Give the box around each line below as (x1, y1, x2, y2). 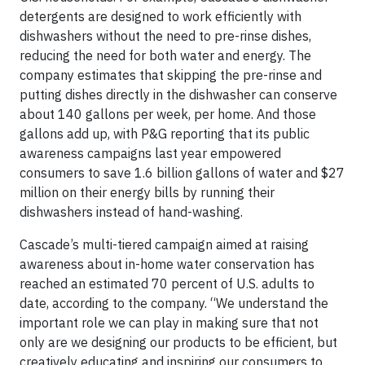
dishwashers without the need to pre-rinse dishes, (20, 27, 311, 44)
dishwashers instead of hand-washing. (20, 203, 243, 220)
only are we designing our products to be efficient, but (20, 333, 337, 350)
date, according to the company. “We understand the (20, 294, 328, 311)
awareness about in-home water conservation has (20, 255, 314, 272)
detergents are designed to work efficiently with (20, 7, 301, 24)
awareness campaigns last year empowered (20, 144, 281, 161)
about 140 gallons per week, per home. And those (20, 105, 316, 122)
